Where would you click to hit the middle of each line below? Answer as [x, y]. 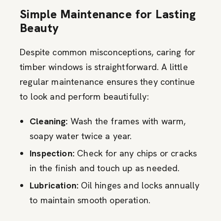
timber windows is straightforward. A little [104, 67]
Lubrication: [54, 185]
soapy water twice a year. [81, 136]
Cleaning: [49, 121]
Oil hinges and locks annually [139, 185]
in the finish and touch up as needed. [105, 168]
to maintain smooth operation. [90, 200]
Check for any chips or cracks [136, 153]
